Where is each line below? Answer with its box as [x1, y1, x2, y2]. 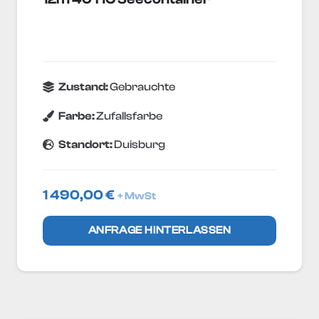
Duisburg [114, 138, 166, 152]
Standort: [58, 138, 115, 152]
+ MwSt [117, 189, 156, 202]
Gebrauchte [110, 80, 176, 93]
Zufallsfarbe [96, 109, 163, 122]
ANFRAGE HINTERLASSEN [88, 224, 231, 236]
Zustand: [58, 80, 110, 93]
